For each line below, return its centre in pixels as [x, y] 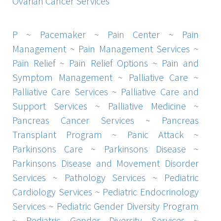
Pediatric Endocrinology [151, 191]
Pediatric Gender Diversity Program [128, 206]
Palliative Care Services [60, 91]
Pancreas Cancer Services [73, 120]
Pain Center [134, 34]
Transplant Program [57, 134]
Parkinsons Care [48, 148]
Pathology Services [105, 177]
